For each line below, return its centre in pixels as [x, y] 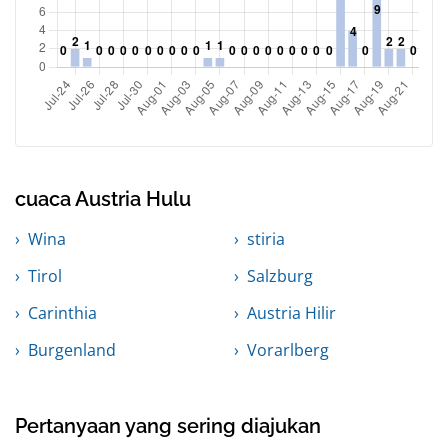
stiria [266, 239]
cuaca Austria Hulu [103, 199]
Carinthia [62, 313]
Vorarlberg [288, 350]
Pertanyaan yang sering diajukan [168, 426]
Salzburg [280, 276]
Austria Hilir [291, 313]
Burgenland [72, 350]
